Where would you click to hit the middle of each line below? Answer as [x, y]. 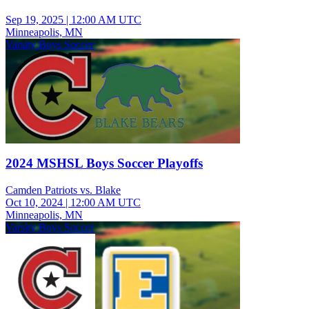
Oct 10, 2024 [34, 202]
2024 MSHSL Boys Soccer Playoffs [104, 163]
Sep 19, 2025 [34, 19]
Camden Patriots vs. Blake [63, 190]
